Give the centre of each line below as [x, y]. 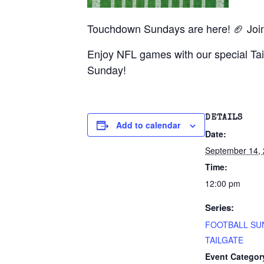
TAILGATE [224, 240]
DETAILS [224, 118]
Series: [220, 207]
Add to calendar [148, 125]
